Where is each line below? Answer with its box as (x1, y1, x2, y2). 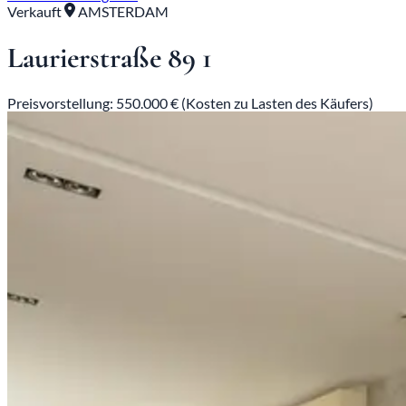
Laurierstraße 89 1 (7, 39, 212, 75)
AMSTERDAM (75, 3, 169, 21)
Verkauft (7, 3, 64, 21)
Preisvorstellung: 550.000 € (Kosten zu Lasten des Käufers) (7, 94, 373, 112)
